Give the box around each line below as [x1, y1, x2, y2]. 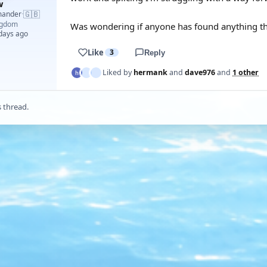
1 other [232, 67, 259, 77]
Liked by [103, 67, 133, 77]
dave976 [185, 67, 215, 77]
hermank [133, 67, 167, 77]
